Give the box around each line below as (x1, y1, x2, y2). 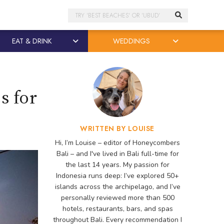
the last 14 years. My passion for (65, 160, 169, 169)
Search (67, 8, 95, 21)
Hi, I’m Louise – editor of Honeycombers (55, 138, 180, 147)
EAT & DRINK (11, 36, 52, 46)
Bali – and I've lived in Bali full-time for (56, 149, 179, 158)
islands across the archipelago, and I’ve (54, 182, 180, 191)
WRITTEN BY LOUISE (80, 123, 154, 133)
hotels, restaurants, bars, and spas (62, 204, 173, 213)
